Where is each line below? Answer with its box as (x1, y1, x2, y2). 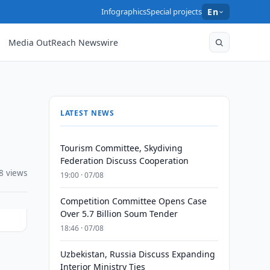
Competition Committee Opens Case (60, 195, 207, 207)
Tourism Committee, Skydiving (60, 142, 183, 154)
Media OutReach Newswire (8, 36, 119, 48)
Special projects (146, 6, 202, 17)
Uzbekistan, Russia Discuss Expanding (60, 248, 215, 260)
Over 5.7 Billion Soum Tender (60, 208, 178, 219)
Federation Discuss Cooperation (60, 155, 189, 166)
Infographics (101, 6, 147, 17)
